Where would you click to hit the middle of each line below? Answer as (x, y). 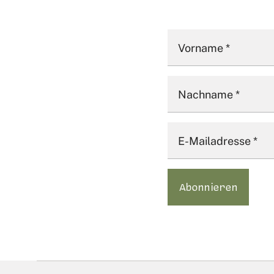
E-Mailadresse (216, 141)
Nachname (207, 94)
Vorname (202, 48)
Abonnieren (208, 187)
